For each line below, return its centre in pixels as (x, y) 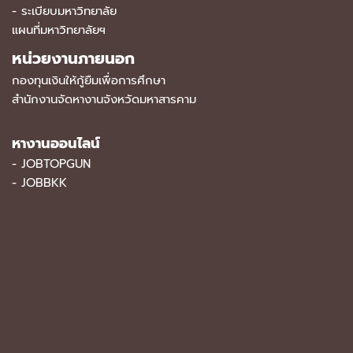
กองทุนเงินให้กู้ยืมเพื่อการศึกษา (89, 80)
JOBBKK (44, 183)
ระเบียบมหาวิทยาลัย (69, 11)
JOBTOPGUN (56, 164)
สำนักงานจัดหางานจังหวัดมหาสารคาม (104, 99)
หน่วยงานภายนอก (73, 58)
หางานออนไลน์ (56, 143)
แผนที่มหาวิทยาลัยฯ (59, 30)
